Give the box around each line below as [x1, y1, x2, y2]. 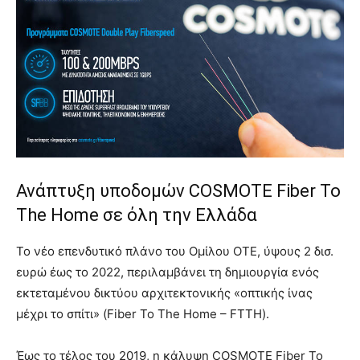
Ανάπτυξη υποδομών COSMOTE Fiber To [16, 180, 341, 201]
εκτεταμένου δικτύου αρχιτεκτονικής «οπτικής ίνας [16, 284, 313, 301]
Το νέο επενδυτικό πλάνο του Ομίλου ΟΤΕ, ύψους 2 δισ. [16, 243, 333, 259]
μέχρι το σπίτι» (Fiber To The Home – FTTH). [16, 305, 269, 321]
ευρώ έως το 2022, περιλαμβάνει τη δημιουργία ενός [16, 264, 319, 280]
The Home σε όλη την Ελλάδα [16, 204, 257, 225]
